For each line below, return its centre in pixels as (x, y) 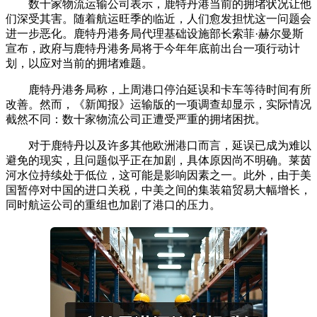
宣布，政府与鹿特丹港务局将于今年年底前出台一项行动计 (153, 48)
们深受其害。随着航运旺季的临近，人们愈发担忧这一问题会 (158, 18)
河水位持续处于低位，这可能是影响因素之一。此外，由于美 (158, 175)
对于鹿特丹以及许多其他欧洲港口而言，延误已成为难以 (158, 145)
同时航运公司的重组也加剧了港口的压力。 (113, 204)
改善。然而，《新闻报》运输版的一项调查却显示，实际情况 (158, 104)
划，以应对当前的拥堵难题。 (79, 63)
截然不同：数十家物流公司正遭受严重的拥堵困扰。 (136, 119)
